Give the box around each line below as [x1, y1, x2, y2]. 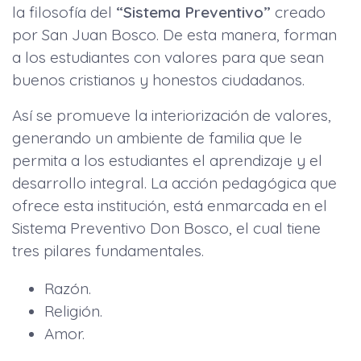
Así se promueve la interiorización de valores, [12, 105, 331, 125]
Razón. [44, 278, 91, 298]
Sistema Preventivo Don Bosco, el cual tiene [12, 218, 321, 238]
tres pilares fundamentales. [12, 240, 204, 260]
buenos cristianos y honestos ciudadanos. [12, 69, 305, 89]
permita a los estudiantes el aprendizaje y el [12, 150, 322, 170]
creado [275, 2, 326, 22]
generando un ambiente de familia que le [12, 127, 302, 147]
